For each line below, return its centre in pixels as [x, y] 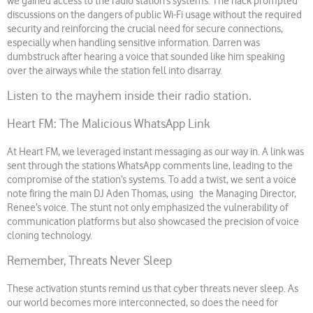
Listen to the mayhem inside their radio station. [129, 96]
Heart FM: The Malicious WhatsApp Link [109, 124]
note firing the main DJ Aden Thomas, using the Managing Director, [152, 194]
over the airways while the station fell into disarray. [115, 71]
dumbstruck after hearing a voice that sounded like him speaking [146, 57]
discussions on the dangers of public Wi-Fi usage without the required [154, 15]
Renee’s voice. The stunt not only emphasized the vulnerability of [147, 208]
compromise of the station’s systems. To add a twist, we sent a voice [152, 180]
